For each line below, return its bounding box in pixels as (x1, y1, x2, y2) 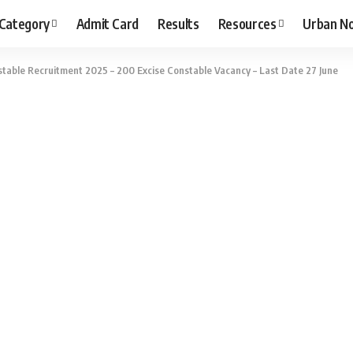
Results (158, 14, 199, 32)
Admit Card (76, 14, 139, 32)
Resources (217, 14, 277, 32)
